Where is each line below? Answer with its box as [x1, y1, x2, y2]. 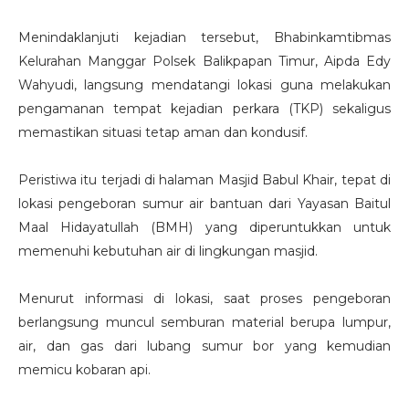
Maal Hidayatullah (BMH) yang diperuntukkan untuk [18, 219, 391, 236]
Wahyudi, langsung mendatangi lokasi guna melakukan [18, 77, 391, 93]
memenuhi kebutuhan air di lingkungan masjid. [18, 243, 318, 259]
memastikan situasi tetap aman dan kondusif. [18, 124, 308, 141]
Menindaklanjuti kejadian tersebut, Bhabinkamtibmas [18, 29, 391, 46]
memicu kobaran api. [18, 362, 151, 378]
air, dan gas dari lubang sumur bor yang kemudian [18, 338, 391, 354]
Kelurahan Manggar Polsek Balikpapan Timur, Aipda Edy [18, 53, 391, 69]
